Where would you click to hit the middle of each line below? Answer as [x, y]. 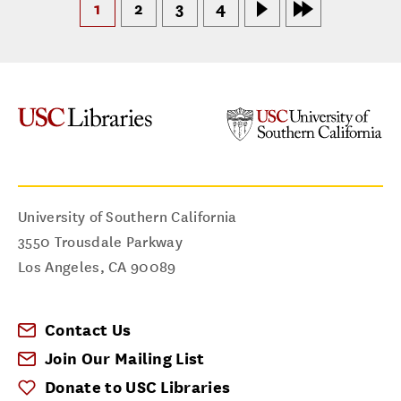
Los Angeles [59, 268]
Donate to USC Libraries [138, 388]
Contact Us [88, 330]
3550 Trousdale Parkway [101, 243]
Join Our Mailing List [125, 359]
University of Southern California [128, 218]
